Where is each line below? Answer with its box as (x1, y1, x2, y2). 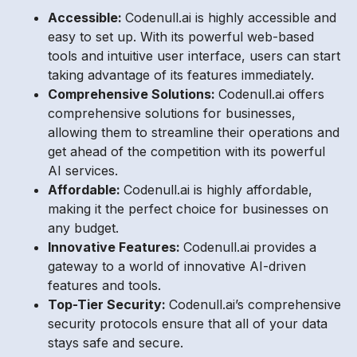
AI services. (48, 163, 118, 179)
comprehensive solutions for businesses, (48, 105, 296, 122)
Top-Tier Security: (48, 296, 169, 313)
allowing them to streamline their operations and (48, 124, 339, 141)
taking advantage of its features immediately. (48, 67, 314, 84)
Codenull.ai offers (218, 86, 324, 103)
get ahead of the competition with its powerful (48, 143, 325, 160)
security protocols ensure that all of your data (48, 316, 328, 332)
